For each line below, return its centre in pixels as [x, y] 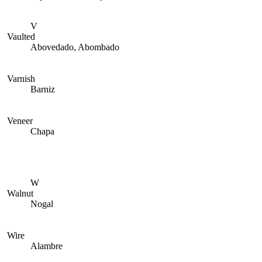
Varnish [21, 79]
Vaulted [21, 37]
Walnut [20, 193]
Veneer [20, 121]
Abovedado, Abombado [75, 47]
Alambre [46, 246]
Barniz [43, 89]
